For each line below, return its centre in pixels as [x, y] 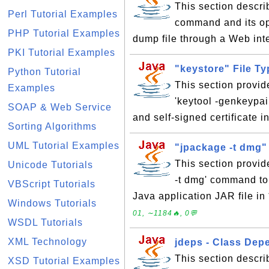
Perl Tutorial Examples [63, 14]
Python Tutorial [44, 72]
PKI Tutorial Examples [62, 53]
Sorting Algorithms [52, 126]
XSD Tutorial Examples [64, 261]
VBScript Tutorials [52, 184]
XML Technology [47, 242]
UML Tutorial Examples [64, 146]
